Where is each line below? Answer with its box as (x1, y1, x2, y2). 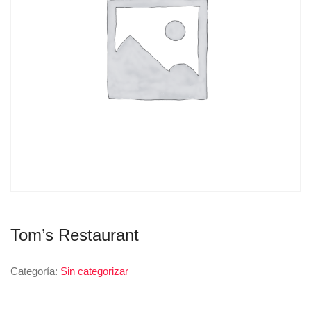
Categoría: (10, 265, 60, 277)
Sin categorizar (60, 265, 128, 277)
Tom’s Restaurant (10, 226, 139, 244)
